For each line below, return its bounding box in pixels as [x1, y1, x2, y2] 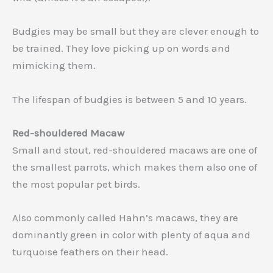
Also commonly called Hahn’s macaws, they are [12, 211, 238, 224]
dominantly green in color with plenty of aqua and [12, 228, 250, 241]
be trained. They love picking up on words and [12, 42, 230, 55]
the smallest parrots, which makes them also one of [12, 160, 257, 173]
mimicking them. [12, 59, 96, 72]
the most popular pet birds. [12, 177, 140, 190]
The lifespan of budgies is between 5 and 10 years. [12, 93, 247, 105]
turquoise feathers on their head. [12, 245, 168, 258]
